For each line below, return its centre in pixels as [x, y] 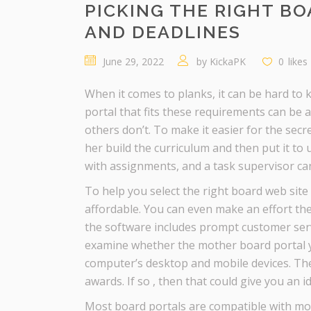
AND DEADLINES [163, 32]
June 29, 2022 [133, 61]
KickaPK [228, 61]
